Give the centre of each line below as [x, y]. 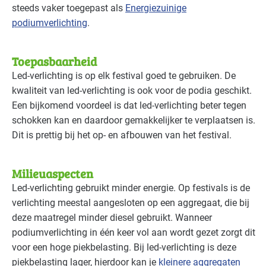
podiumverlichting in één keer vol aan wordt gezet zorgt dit [134, 233]
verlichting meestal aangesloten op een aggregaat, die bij [131, 203]
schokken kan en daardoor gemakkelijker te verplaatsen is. [134, 121]
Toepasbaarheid [54, 61]
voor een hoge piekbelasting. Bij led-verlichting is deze [124, 248]
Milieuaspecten [53, 174]
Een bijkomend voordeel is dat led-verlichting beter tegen [129, 106]
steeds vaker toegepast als [69, 8]
